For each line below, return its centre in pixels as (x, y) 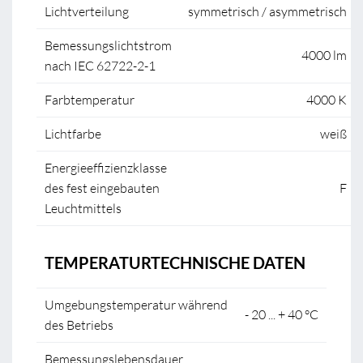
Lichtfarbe (73, 134)
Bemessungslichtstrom (108, 45)
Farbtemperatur (90, 100)
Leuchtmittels (83, 208)
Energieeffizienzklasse (106, 168)
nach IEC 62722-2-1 (100, 66)
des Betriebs (79, 325)
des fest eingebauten (102, 188)
